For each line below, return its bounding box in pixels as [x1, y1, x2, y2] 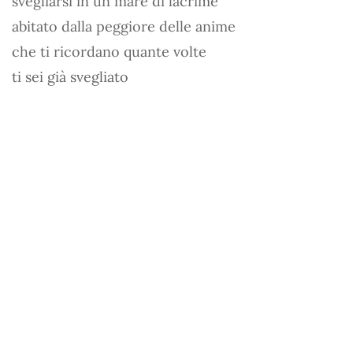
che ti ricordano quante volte [12, 42, 206, 61]
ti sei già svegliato [12, 67, 128, 86]
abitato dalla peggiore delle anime [12, 17, 236, 35]
